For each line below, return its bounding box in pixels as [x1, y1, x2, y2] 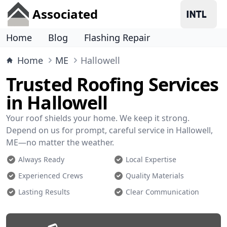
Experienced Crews [18, 171, 83, 180]
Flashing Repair [84, 31, 150, 44]
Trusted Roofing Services [6, 72, 219, 97]
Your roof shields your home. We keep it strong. [6, 112, 190, 124]
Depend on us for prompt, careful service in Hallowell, [6, 125, 213, 136]
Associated [32, 6, 98, 22]
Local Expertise [126, 155, 176, 164]
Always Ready [18, 155, 64, 164]
